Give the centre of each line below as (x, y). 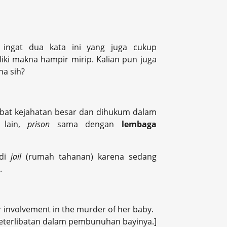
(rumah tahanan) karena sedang (91, 157)
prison (42, 124)
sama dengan (89, 124)
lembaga (139, 124)
